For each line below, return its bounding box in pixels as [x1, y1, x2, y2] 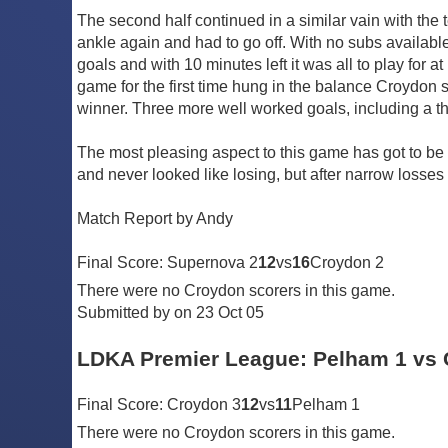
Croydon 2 [310, 253, 384, 271]
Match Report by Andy [77, 209, 233, 227]
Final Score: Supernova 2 [77, 253, 258, 271]
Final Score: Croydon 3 [77, 396, 241, 414]
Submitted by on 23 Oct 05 [77, 303, 264, 321]
